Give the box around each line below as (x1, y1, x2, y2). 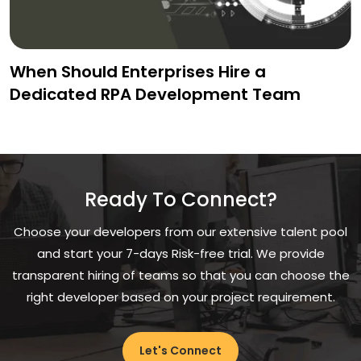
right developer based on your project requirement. (26, 288, 335, 306)
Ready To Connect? (84, 186, 277, 214)
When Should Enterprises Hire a (10, 60, 266, 84)
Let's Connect (139, 342, 222, 359)
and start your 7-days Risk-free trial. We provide (36, 245, 325, 263)
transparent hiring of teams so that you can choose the (11, 267, 350, 284)
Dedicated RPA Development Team (10, 83, 301, 106)
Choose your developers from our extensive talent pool (14, 223, 347, 241)
